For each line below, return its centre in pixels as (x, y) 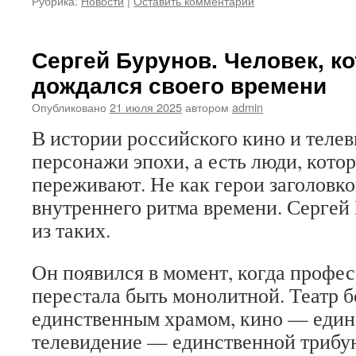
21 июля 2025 (146, 107)
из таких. (71, 230)
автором (207, 107)
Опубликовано (69, 107)
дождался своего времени (179, 85)
